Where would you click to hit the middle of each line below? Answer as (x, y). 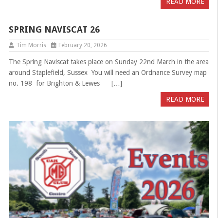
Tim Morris (31, 45)
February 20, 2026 (82, 45)
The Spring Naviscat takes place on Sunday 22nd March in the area (109, 62)
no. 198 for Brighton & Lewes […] (65, 83)
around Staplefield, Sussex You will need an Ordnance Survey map (108, 73)
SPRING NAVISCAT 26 (54, 30)
